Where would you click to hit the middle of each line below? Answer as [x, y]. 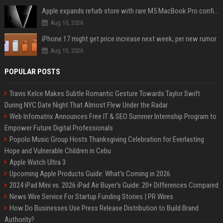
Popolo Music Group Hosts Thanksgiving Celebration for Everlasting [107, 139]
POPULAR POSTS [32, 72]
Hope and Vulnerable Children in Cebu [57, 151]
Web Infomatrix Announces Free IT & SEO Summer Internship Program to [113, 116]
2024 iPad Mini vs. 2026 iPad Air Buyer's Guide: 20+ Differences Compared [114, 185]
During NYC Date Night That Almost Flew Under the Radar [86, 105]
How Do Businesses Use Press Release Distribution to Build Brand [104, 208]
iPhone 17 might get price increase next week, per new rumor [129, 39]
